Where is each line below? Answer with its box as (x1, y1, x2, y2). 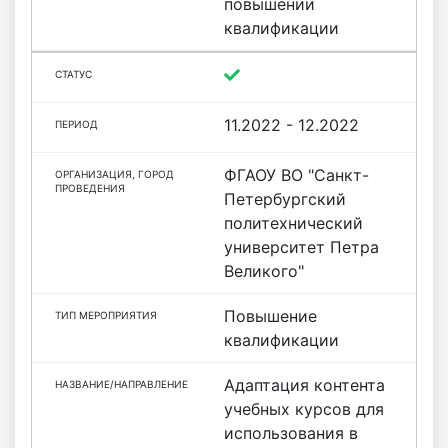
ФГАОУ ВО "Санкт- (224, 165, 369, 185)
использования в (224, 423, 358, 443)
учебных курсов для (224, 399, 384, 419)
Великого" (224, 261, 304, 281)
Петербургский (224, 189, 346, 209)
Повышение (224, 306, 317, 326)
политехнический (224, 213, 363, 233)
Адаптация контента (224, 375, 385, 395)
